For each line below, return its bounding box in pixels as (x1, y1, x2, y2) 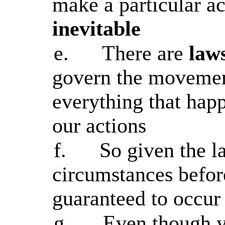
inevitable (52, 17, 141, 40)
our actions (52, 114, 146, 137)
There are (102, 42, 189, 65)
